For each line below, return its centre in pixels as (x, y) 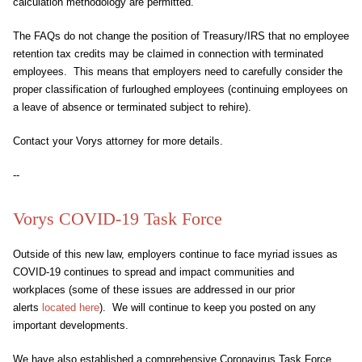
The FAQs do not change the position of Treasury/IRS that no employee (181, 36)
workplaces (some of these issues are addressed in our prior (154, 290)
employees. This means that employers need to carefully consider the (178, 72)
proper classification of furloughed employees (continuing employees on (180, 89)
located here (71, 307)
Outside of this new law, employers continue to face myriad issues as (175, 254)
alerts (27, 307)
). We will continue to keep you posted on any (208, 307)
